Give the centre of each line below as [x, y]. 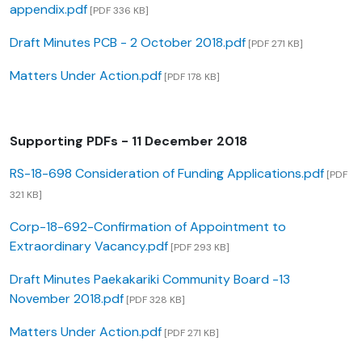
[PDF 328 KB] [154, 300]
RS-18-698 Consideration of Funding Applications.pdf [167, 174]
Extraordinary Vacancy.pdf [89, 246]
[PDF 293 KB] [199, 248]
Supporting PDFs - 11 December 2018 [128, 141]
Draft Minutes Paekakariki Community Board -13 [150, 280]
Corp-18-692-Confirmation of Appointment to [148, 227]
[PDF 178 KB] [191, 77]
